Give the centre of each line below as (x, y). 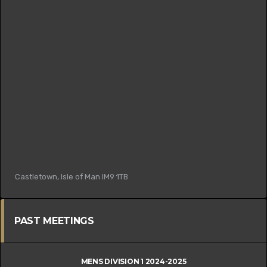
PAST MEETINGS (54, 221)
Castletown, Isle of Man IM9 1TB (72, 176)
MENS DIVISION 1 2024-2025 (133, 261)
